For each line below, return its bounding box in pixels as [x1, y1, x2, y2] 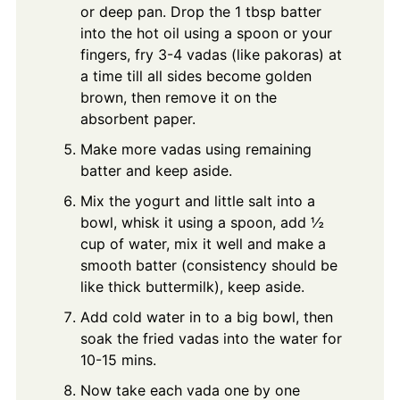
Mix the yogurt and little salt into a [79, 191, 315, 210]
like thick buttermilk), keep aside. [79, 277, 304, 296]
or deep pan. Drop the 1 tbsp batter [79, 2, 321, 21]
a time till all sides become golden [79, 66, 312, 85]
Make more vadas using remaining [79, 139, 312, 158]
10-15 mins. [79, 350, 156, 369]
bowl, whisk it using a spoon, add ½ [79, 212, 324, 231]
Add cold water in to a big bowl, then [79, 307, 333, 326]
